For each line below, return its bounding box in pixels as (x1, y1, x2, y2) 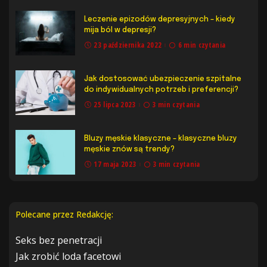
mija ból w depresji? (84, 26, 156, 35)
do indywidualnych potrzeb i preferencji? (84, 86, 238, 94)
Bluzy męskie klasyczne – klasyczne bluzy (84, 135, 237, 143)
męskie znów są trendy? (84, 145, 175, 154)
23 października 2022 (94, 40, 162, 51)
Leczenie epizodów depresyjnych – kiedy (84, 15, 235, 24)
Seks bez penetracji (15, 234, 102, 247)
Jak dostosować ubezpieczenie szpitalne (84, 75, 241, 83)
